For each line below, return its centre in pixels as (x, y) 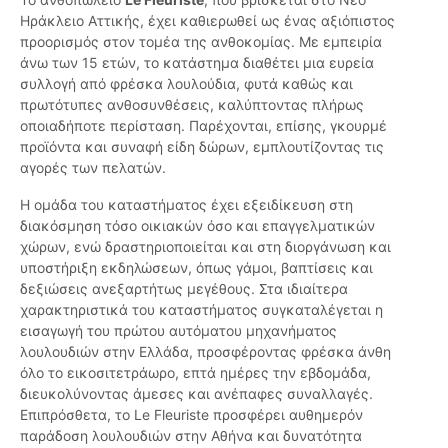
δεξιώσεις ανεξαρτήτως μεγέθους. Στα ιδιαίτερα (184, 289)
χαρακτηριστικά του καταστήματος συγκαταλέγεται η (201, 310)
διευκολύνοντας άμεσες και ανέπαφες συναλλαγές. (196, 394)
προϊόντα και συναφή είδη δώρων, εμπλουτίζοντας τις (202, 147)
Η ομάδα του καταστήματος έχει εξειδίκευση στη (186, 205)
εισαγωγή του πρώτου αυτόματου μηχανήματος (178, 331)
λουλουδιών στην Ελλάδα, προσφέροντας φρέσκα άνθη (205, 352)
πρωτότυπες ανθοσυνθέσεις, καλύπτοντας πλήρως (192, 105)
